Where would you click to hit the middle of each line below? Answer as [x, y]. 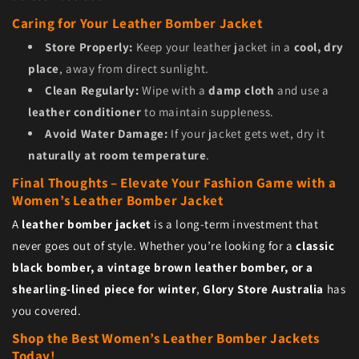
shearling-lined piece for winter [105, 289]
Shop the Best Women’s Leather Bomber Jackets [166, 339]
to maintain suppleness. [208, 112]
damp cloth [242, 91]
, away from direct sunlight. [134, 69]
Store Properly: [89, 47]
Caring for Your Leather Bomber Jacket [137, 24]
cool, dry [319, 47]
